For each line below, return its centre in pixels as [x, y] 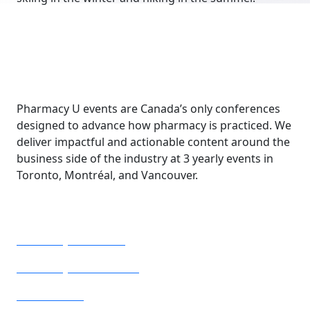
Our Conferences [71, 207]
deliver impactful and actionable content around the [153, 142]
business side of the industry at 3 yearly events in [145, 158]
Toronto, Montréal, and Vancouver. [107, 175]
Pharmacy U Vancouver [78, 268]
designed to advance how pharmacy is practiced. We [154, 125]
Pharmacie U [50, 295]
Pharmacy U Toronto [71, 240]
